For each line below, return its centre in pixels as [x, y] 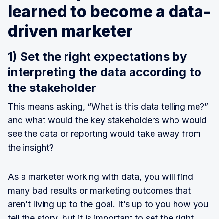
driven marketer [70, 31]
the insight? [31, 147]
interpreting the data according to [105, 72]
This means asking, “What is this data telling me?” [108, 106]
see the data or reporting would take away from [104, 134]
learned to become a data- [109, 11]
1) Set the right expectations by [97, 56]
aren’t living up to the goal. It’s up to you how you [108, 204]
